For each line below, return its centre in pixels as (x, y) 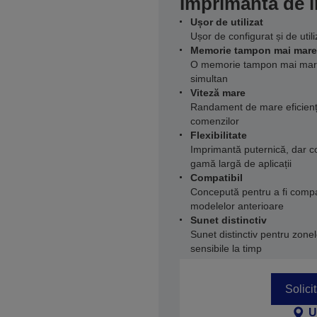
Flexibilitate (219, 135)
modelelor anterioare (237, 206)
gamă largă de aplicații (241, 163)
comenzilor (215, 121)
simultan (209, 79)
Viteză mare (218, 93)
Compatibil (217, 178)
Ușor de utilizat (227, 22)
